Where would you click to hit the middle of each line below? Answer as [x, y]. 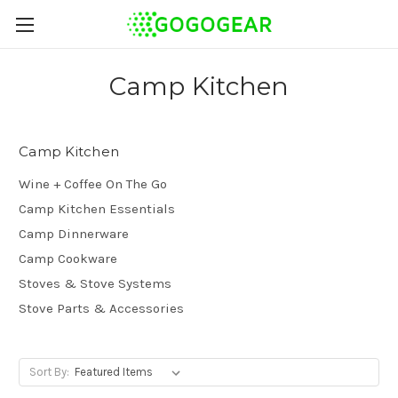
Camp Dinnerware [74, 233]
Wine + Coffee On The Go [93, 183]
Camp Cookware [68, 258]
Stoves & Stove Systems [95, 283]
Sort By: [49, 371]
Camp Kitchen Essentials [97, 208]
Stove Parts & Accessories [101, 308]
